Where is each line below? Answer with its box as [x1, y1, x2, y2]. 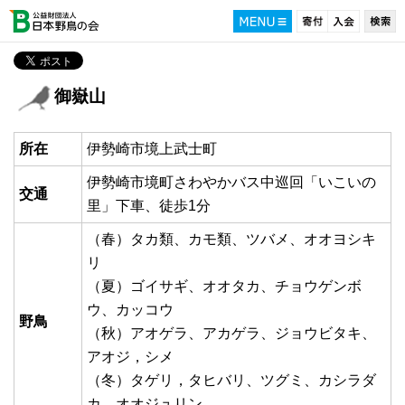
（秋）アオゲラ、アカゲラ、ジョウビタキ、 [87, 325, 376, 341]
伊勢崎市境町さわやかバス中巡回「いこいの [87, 174, 376, 190]
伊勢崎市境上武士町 [87, 141, 217, 156]
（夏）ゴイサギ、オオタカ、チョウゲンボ [87, 278, 362, 294]
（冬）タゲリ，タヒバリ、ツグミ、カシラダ [87, 372, 376, 388]
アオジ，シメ [87, 349, 174, 364]
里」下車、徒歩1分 [87, 198, 211, 213]
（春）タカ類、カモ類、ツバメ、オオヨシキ [87, 231, 376, 247]
